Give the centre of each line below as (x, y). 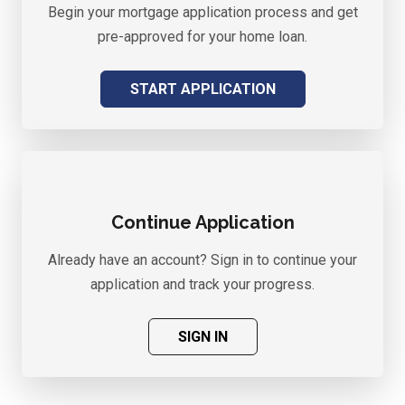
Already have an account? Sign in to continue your (202, 260)
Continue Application (202, 222)
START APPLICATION (202, 89)
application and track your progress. (202, 284)
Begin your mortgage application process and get (202, 12)
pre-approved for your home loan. (202, 37)
